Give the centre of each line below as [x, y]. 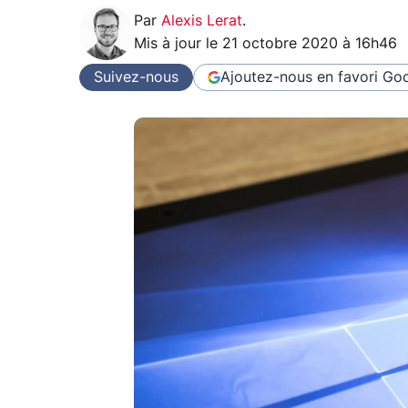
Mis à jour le [178, 44]
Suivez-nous [136, 77]
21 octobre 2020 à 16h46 [310, 44]
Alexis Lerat [202, 21]
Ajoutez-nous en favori [299, 77]
